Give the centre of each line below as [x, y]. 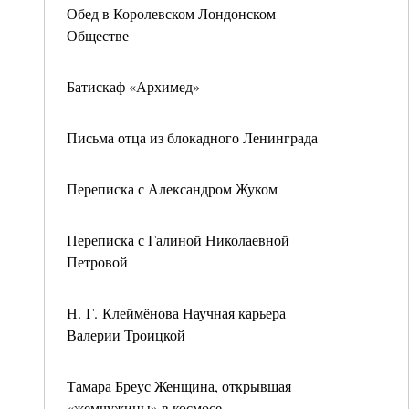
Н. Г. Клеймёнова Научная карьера [176, 313]
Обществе [98, 35]
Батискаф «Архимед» [133, 86]
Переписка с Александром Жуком [172, 189]
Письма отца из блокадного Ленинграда [192, 137]
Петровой [97, 262]
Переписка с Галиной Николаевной [178, 240]
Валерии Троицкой [126, 335]
